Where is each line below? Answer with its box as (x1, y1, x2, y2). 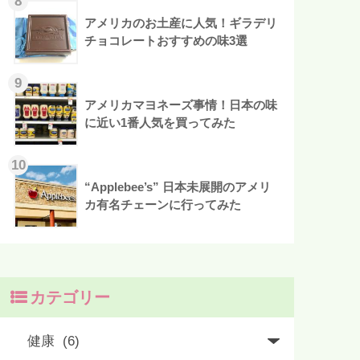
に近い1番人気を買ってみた (84, 115, 236, 129)
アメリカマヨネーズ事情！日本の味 (84, 97, 278, 112)
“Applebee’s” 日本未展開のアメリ (84, 179, 272, 194)
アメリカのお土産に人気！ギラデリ (84, 15, 278, 30)
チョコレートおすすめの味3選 (84, 33, 248, 47)
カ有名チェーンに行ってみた (84, 197, 242, 211)
